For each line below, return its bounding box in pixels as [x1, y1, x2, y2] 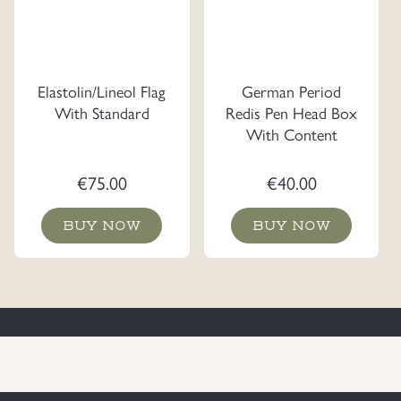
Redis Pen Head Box [226, 101, 357, 124]
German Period [242, 80, 341, 103]
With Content [245, 123, 337, 146]
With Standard [54, 101, 149, 124]
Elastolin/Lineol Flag [38, 80, 166, 103]
